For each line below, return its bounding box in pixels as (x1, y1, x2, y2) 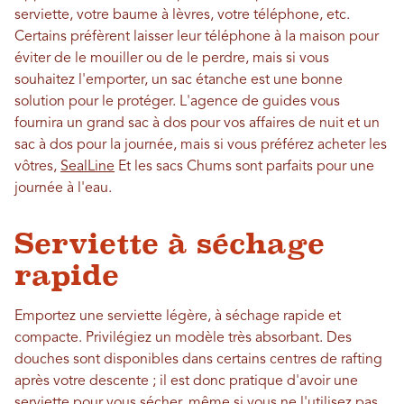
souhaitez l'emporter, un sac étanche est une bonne (14, 73, 343, 88)
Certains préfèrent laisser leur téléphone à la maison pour (14, 30, 379, 45)
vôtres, (14, 160, 60, 175)
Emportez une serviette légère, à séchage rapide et (14, 309, 341, 325)
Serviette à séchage (14, 227, 325, 261)
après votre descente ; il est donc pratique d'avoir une (14, 374, 358, 390)
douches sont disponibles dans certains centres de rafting (14, 353, 382, 368)
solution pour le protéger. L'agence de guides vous (14, 95, 340, 110)
